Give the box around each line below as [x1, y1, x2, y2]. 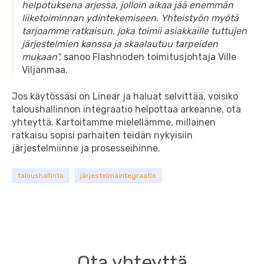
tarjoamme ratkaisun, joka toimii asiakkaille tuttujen [22, 25, 247, 37]
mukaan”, [22, 51, 64, 63]
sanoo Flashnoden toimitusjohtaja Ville [64, 51, 236, 63]
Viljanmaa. [22, 64, 68, 76]
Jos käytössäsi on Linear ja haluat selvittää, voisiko [12, 90, 238, 102]
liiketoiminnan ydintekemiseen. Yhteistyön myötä [22, 12, 239, 24]
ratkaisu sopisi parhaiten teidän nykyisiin [12, 129, 193, 141]
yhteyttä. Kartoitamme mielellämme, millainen [12, 116, 216, 128]
